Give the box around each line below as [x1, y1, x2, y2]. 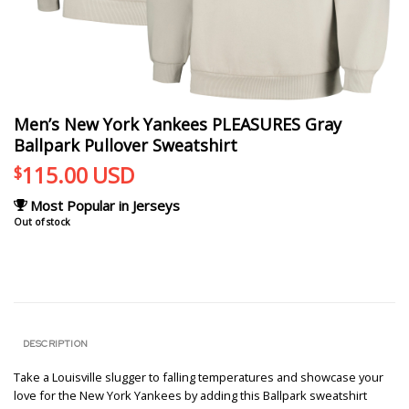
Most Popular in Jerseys [29, 196, 180, 215]
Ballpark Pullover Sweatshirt [14, 134, 237, 156]
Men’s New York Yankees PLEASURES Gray [14, 113, 341, 135]
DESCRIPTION [22, 336, 89, 350]
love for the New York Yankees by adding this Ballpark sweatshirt [14, 386, 367, 404]
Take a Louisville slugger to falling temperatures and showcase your [14, 368, 383, 385]
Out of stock [14, 215, 70, 229]
